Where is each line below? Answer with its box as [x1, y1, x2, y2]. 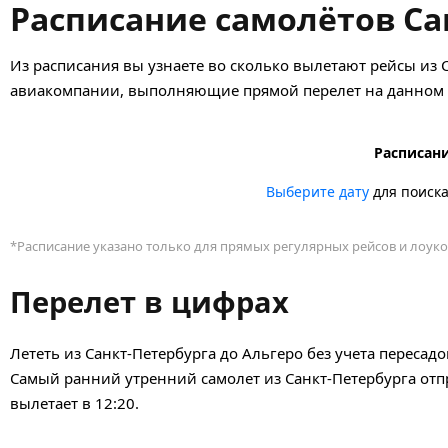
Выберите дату [265, 181, 369, 201]
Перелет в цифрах [10, 281, 289, 321]
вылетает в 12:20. [10, 392, 139, 413]
